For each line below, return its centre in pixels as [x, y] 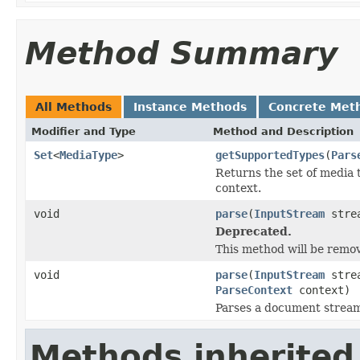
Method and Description [283, 131]
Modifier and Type [84, 131]
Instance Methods [190, 106]
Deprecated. [254, 231]
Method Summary [181, 53]
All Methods [74, 106]
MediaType [88, 155]
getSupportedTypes [270, 155]
